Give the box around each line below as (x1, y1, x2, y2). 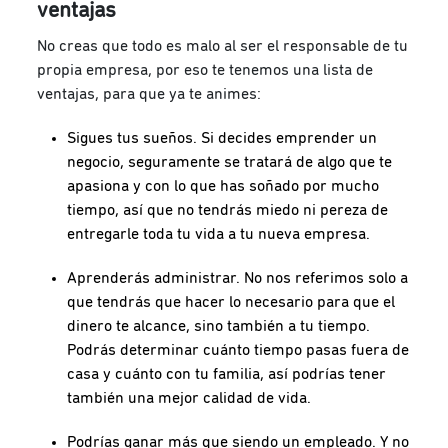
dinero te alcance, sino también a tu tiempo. (67, 317, 371, 334)
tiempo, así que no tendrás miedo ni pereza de (67, 201, 389, 218)
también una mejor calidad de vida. (67, 389, 312, 406)
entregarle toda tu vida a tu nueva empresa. (67, 225, 371, 242)
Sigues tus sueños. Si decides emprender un (67, 129, 378, 146)
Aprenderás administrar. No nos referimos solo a (67, 269, 409, 286)
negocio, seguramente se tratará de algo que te (67, 153, 393, 170)
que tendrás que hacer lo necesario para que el (67, 293, 396, 310)
